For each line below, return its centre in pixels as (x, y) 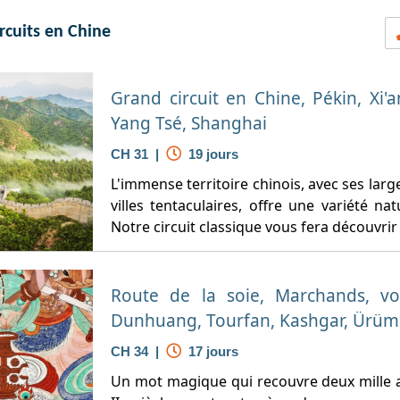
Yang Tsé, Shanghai (189, 123)
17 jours (210, 351)
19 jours (210, 154)
